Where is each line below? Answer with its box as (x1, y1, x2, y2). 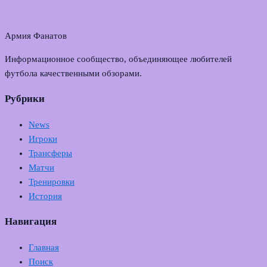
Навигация (5, 216, 57, 228)
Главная (29, 243, 59, 253)
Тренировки (29, 177, 74, 187)
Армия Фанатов (5, 31, 67, 41)
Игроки (29, 134, 57, 144)
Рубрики (5, 93, 45, 105)
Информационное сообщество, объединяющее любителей (5, 54, 232, 64)
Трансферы (29, 148, 72, 159)
